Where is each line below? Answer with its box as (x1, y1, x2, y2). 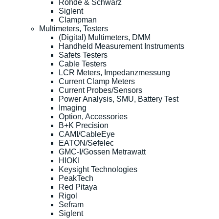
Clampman (59, 16, 97, 24)
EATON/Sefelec (59, 139, 114, 148)
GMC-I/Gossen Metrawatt (59, 148, 146, 156)
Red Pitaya (59, 183, 97, 192)
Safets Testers (59, 51, 108, 60)
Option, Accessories (59, 112, 128, 121)
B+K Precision (59, 121, 109, 130)
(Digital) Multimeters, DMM (59, 33, 151, 42)
